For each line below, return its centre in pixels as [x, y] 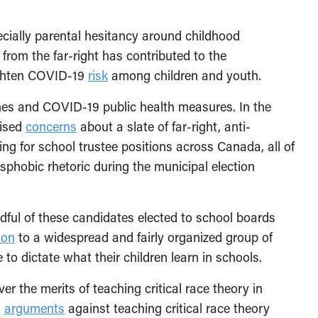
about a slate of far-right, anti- [164, 126]
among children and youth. [185, 75]
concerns [51, 126]
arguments [34, 308]
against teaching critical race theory [167, 308]
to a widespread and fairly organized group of [144, 237]
